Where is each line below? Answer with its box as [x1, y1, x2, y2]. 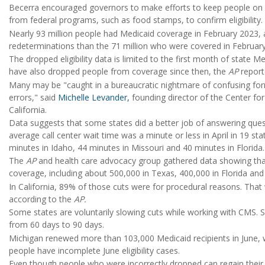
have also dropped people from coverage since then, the [9, 66, 228, 77]
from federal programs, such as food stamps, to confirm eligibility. [9, 14, 263, 26]
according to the [9, 193, 74, 205]
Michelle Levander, [58, 91, 130, 103]
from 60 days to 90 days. [9, 219, 104, 231]
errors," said [9, 91, 58, 103]
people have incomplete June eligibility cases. [9, 244, 180, 256]
